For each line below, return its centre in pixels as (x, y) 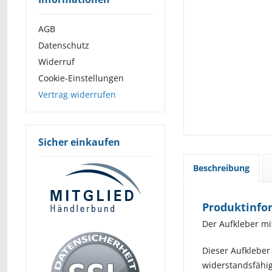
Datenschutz (64, 45)
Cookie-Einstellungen (81, 78)
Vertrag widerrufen (77, 94)
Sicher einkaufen (79, 142)
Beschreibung (221, 168)
